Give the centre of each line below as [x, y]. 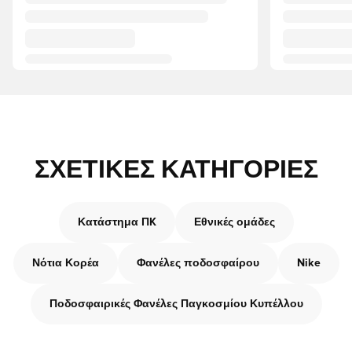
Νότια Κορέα [65, 263]
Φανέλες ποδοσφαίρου [198, 263]
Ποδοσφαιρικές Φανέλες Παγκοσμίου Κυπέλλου [176, 304]
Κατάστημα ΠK [117, 222]
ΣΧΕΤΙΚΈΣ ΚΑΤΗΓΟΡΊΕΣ [176, 170]
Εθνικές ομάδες [234, 222]
